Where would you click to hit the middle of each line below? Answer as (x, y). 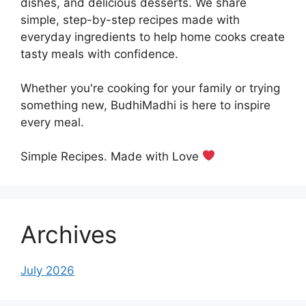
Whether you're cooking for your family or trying (150, 88)
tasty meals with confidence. (99, 54)
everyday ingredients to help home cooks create (153, 37)
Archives (69, 234)
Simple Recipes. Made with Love (111, 156)
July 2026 (47, 270)
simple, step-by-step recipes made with (130, 19)
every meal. (52, 122)
